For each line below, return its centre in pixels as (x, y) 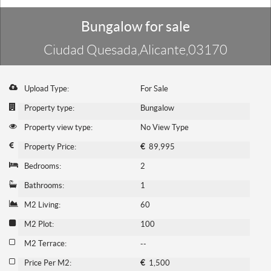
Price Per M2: (48, 263)
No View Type (164, 128)
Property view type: (58, 128)
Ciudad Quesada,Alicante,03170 (135, 50)
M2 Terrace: (45, 244)
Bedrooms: (43, 166)
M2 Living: (42, 205)
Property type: (49, 108)
